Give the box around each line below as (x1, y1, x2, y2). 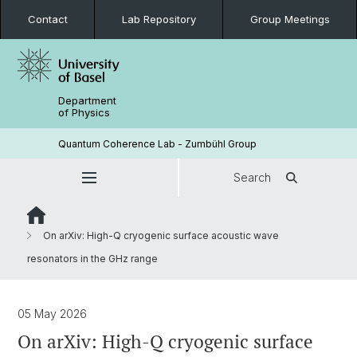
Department (58, 94, 117, 107)
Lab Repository (121, 13, 196, 25)
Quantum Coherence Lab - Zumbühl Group (58, 137, 257, 150)
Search (233, 171, 271, 184)
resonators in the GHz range (27, 253, 158, 265)
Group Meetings (249, 13, 330, 25)
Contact (27, 13, 68, 25)
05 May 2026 (18, 307, 87, 320)
